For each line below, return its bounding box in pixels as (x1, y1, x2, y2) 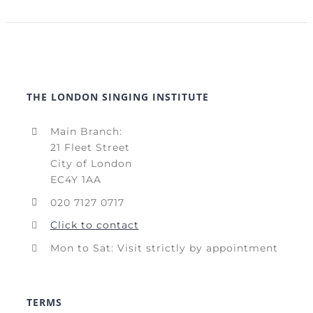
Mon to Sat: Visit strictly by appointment (50, 242, 278, 255)
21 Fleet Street (50, 140, 130, 154)
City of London (50, 156, 132, 170)
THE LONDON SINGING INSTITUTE (27, 89, 209, 103)
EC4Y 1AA (50, 173, 101, 186)
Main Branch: (50, 124, 122, 138)
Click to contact (50, 219, 139, 232)
